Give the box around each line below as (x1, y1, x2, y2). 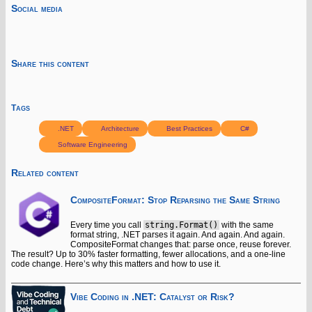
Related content (11, 167, 79, 178)
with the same (219, 220, 276, 231)
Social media (11, 3, 63, 14)
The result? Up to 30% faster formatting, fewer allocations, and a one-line (11, 249, 286, 260)
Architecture (99, 124, 140, 132)
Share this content (11, 58, 89, 70)
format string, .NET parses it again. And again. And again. (70, 230, 285, 240)
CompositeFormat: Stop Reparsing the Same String (70, 195, 280, 206)
